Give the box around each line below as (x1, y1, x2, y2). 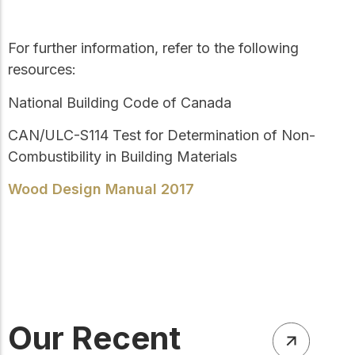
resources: (8, 61, 76, 78)
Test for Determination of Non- (113, 127, 315, 144)
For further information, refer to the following (8, 40, 299, 57)
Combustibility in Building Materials (8, 148, 237, 166)
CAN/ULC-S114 (8, 127, 113, 144)
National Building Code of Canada (8, 94, 231, 111)
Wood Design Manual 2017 (8, 181, 194, 198)
